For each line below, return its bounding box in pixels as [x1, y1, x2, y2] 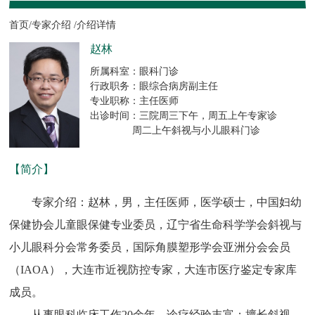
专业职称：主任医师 [90, 95, 179, 106]
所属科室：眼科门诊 [90, 65, 179, 77]
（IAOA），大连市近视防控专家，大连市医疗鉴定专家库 [9, 264, 297, 276]
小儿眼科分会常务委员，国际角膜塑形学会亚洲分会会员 [9, 241, 291, 254]
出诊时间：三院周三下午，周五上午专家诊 [90, 110, 278, 121]
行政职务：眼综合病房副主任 [90, 80, 219, 91]
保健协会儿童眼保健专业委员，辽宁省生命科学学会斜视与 [9, 219, 302, 231]
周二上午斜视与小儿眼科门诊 [90, 124, 261, 136]
